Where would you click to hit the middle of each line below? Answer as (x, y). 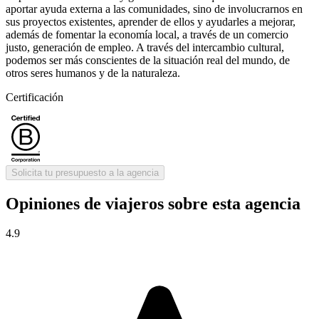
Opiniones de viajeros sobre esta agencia (153, 203)
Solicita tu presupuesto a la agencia (85, 172)
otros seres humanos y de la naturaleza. (93, 73)
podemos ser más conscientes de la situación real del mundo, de (148, 60)
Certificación (35, 97)
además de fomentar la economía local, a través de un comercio (147, 34)
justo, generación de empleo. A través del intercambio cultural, (145, 47)
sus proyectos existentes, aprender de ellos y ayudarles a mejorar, (151, 21)
